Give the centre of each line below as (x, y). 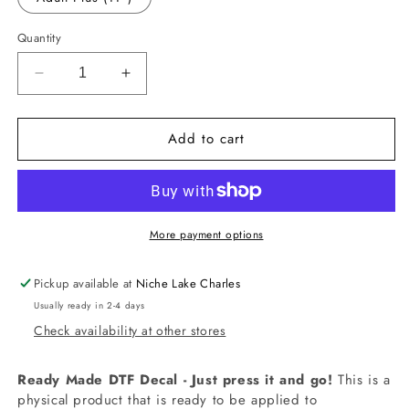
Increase (156, 81)
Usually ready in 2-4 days (89, 305)
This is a (362, 379)
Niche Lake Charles (189, 283)
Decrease (73, 81)
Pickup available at (85, 283)
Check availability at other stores (130, 330)
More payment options (206, 234)
